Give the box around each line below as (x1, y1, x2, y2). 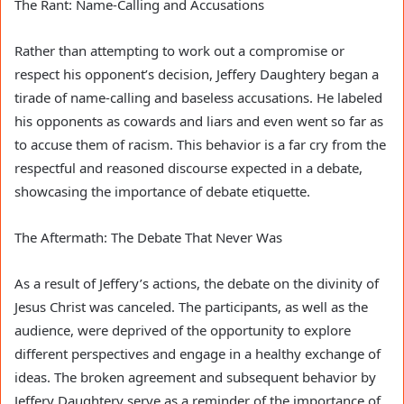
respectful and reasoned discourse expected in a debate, (14, 158, 363, 177)
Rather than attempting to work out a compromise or (14, 41, 344, 60)
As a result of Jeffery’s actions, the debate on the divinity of (14, 273, 379, 292)
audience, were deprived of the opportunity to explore (14, 320, 351, 339)
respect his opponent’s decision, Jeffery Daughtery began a (14, 64, 379, 83)
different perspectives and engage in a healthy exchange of (14, 344, 381, 363)
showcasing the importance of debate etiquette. (14, 181, 310, 200)
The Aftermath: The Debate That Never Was (14, 227, 282, 246)
